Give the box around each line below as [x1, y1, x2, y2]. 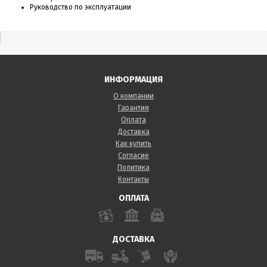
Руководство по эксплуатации [30, 2, 131, 11]
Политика [117, 163, 150, 172]
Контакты [118, 175, 149, 184]
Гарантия [118, 103, 149, 112]
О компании [113, 91, 154, 100]
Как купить [116, 139, 151, 148]
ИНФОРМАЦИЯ [104, 74, 163, 85]
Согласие [118, 151, 149, 160]
